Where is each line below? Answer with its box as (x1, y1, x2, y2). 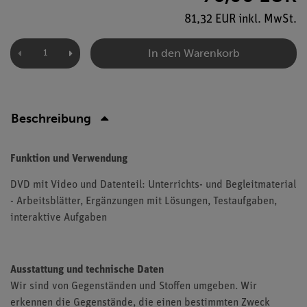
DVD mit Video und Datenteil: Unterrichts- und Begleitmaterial (10, 180, 296, 191)
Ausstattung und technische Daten (10, 265, 164, 275)
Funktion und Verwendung (10, 153, 127, 164)
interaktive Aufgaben (10, 212, 107, 223)
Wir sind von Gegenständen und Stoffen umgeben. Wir (10, 281, 257, 292)
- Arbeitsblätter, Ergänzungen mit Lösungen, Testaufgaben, (10, 196, 277, 207)
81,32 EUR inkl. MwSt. (184, 12, 297, 26)
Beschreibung (11, 110, 91, 126)
